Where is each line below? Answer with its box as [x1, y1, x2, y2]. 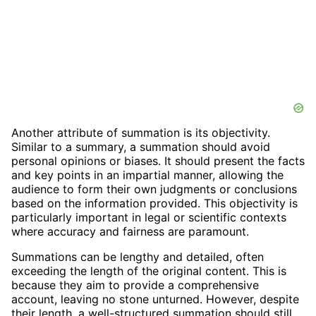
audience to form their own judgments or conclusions [11, 182, 297, 197]
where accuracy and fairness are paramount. [11, 224, 249, 239]
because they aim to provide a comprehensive [11, 278, 259, 293]
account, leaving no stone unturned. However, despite [11, 292, 299, 307]
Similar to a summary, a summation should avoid [11, 140, 270, 154]
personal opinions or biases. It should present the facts [11, 154, 305, 169]
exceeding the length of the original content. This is [11, 264, 286, 279]
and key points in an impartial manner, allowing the [11, 168, 284, 183]
